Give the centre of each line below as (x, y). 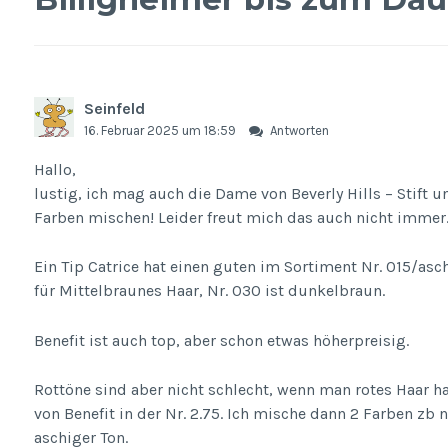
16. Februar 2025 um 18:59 (161, 131)
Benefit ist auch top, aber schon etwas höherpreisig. (221, 340)
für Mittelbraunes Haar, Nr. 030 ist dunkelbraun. (209, 291)
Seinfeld (114, 109)
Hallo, (54, 169)
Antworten (299, 131)
